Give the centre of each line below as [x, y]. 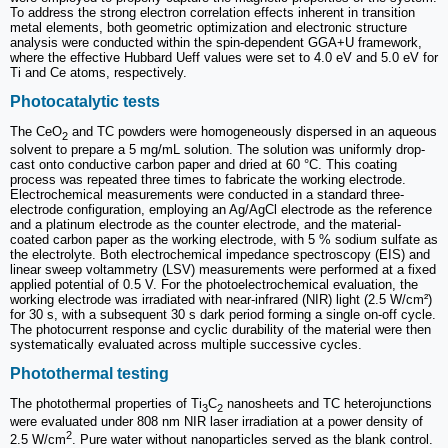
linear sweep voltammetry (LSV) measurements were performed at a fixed [223, 269]
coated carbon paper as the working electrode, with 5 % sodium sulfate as [224, 239]
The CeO [36, 132]
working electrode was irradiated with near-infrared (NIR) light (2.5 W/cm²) [221, 299]
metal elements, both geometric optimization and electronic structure [208, 27]
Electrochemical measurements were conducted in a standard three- [207, 194]
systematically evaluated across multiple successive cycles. [186, 344]
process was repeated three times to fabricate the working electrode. [208, 179]
